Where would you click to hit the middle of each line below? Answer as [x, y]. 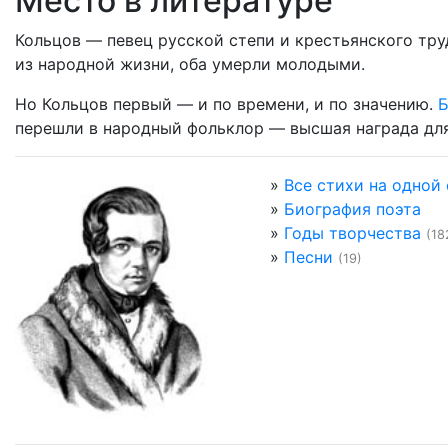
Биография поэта [352, 209]
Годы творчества [352, 233]
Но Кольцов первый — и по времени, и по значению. [226, 104]
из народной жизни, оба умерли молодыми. [190, 64]
